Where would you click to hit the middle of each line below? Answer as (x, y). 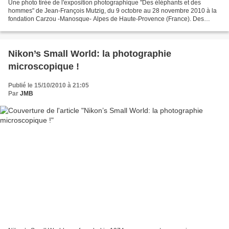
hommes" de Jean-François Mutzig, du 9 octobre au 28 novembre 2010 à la (112, 11)
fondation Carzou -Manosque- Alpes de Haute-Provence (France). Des (106, 19)
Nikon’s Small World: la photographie (90, 54)
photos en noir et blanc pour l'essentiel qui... (69, 27)
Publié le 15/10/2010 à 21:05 (49, 86)
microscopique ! (44, 67)
